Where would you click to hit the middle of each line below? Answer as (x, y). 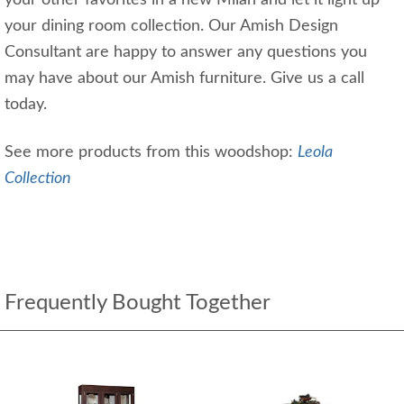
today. (28, 104)
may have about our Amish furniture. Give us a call (184, 78)
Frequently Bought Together (138, 303)
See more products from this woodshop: (151, 152)
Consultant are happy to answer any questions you (186, 52)
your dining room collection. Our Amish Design (171, 26)
